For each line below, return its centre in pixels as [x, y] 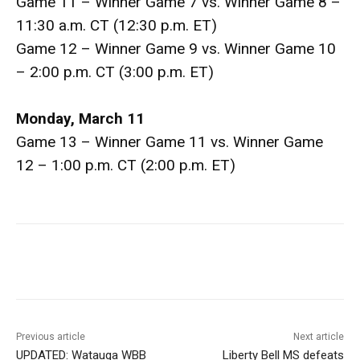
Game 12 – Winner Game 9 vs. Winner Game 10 [176, 49]
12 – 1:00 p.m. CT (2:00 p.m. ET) [126, 166]
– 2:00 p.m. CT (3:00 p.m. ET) [115, 72]
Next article [318, 337]
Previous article [51, 337]
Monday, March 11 [80, 119]
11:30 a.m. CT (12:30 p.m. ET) [117, 26]
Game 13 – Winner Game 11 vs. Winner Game [170, 142]
